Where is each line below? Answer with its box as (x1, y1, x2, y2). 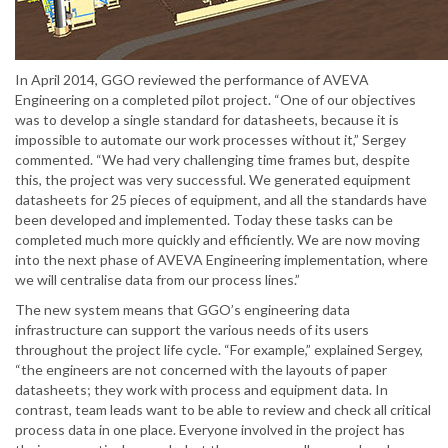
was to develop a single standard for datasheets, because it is (15, 111, 399, 129)
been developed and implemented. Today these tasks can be (15, 211, 393, 229)
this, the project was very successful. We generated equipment (15, 171, 411, 189)
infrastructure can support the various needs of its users (15, 321, 369, 339)
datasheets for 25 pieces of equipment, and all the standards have (15, 191, 427, 209)
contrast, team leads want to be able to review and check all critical (15, 401, 431, 419)
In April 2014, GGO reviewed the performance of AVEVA (15, 71, 369, 89)
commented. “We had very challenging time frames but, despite (15, 151, 410, 169)
